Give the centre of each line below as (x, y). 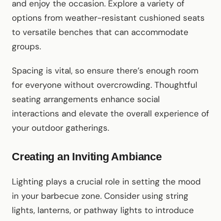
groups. (26, 47)
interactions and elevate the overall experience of (110, 114)
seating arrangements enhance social (86, 99)
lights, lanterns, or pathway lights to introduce (103, 210)
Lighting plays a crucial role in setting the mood (106, 182)
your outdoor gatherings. (60, 128)
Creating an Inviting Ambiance (87, 157)
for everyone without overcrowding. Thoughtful (105, 85)
